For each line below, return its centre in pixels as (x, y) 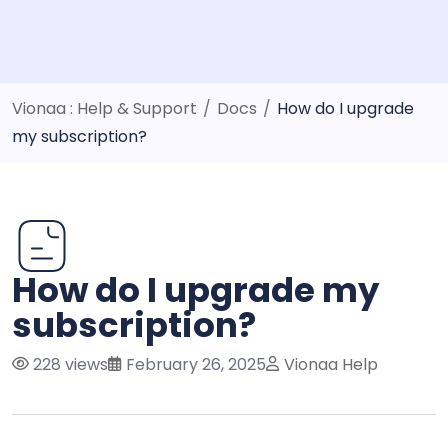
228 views (68, 364)
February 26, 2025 (194, 364)
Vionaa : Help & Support (104, 108)
